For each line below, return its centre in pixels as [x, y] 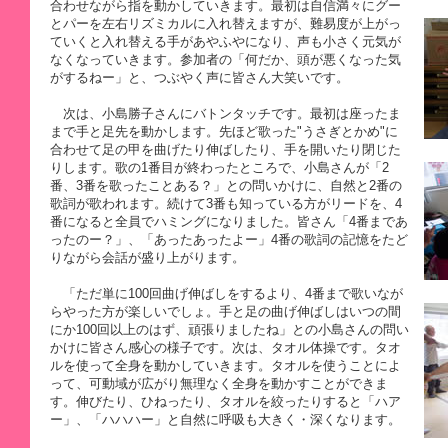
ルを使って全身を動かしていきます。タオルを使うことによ [225, 365]
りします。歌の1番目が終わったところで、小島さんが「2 [219, 167]
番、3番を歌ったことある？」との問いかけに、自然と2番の [226, 185]
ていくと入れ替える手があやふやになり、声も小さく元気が [225, 41]
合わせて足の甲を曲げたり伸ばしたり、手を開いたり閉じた [225, 149]
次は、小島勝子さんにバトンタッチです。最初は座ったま [225, 113]
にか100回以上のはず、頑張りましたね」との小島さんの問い [229, 329]
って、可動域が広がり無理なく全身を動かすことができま [219, 383]
